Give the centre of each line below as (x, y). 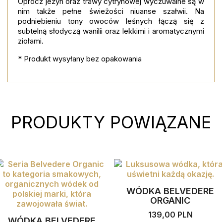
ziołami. (31, 41)
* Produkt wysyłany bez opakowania (80, 59)
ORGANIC (170, 201)
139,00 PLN (170, 215)
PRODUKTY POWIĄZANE (111, 122)
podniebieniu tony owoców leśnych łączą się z (111, 21)
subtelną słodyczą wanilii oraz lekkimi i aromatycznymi (111, 31)
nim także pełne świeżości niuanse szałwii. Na (111, 11)
